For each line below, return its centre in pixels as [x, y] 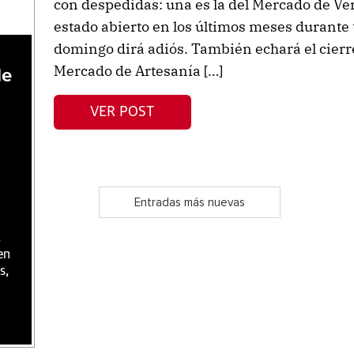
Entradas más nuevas [189, 202]
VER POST [122, 112]
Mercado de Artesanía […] [138, 71]
